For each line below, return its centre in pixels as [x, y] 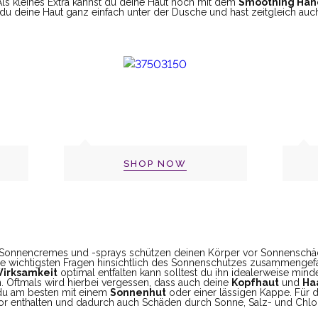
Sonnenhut [138, 292]
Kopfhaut [255, 282]
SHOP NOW [155, 163]
